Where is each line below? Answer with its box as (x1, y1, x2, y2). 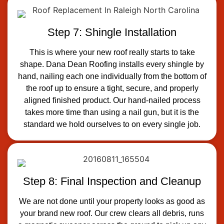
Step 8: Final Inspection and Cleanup (23, 174, 201, 187)
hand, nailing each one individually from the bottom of (17, 71, 206, 80)
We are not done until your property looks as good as (19, 196, 205, 205)
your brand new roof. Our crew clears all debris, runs (20, 208, 204, 217)
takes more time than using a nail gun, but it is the (25, 107, 199, 116)
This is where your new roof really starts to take (29, 47, 195, 56)
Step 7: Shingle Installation (47, 25, 176, 38)
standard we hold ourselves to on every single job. (23, 119, 200, 128)
